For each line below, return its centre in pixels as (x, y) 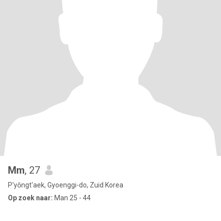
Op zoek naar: (30, 198)
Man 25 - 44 (72, 198)
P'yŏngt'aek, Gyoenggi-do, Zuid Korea (66, 185)
